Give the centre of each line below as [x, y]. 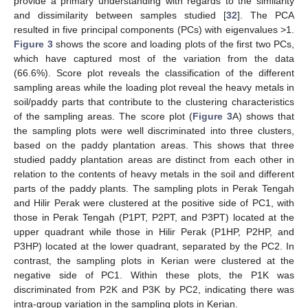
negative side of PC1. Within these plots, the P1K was [154, 275]
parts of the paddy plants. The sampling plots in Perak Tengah [154, 189]
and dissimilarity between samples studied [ [120, 15]
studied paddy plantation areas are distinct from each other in [154, 160]
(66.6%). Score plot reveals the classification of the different [154, 73]
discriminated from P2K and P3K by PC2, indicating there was [154, 290]
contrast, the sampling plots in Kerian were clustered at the [154, 261]
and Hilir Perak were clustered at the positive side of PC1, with [154, 203]
